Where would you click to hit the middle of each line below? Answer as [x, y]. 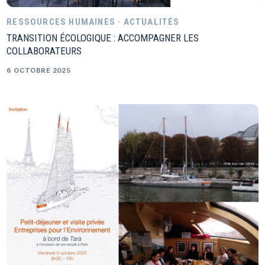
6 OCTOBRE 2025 [39, 71]
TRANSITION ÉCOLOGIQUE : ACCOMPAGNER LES [103, 38]
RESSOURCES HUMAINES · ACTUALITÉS [93, 22]
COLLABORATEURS [44, 51]
